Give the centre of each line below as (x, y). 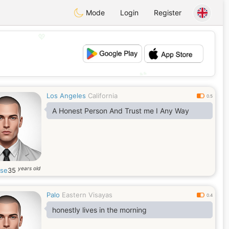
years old (29, 168)
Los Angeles (66, 96)
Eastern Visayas (87, 195)
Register (168, 13)
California (103, 96)
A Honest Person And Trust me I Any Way (121, 111)
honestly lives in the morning (99, 210)
